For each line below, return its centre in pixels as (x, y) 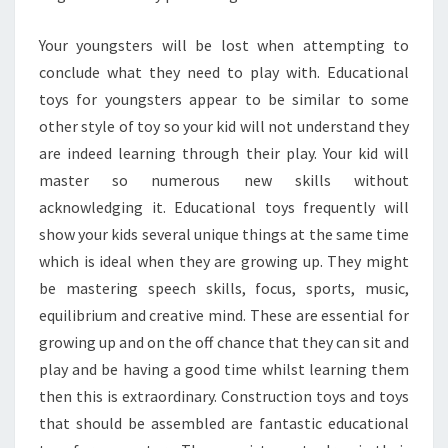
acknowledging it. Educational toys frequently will (224, 207)
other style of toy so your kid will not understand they (224, 126)
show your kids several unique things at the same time (224, 234)
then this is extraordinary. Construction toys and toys (224, 396)
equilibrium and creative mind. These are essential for (224, 315)
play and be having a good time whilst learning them (224, 369)
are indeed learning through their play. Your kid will (224, 153)
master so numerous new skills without (224, 180)
